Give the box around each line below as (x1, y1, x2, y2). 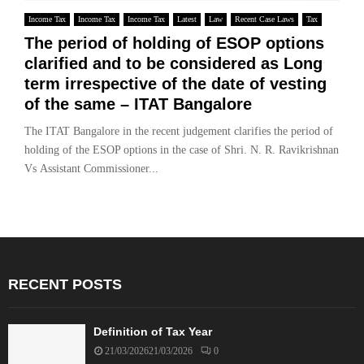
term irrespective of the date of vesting (24, 74, 327, 93)
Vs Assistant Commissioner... (24, 162, 158, 175)
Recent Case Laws (235, 14, 294, 24)
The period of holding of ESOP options (24, 33, 324, 52)
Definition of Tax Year (93, 324, 212, 338)
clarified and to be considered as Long (24, 54, 323, 72)
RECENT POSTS (8, 275, 122, 292)
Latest (177, 14, 197, 24)
